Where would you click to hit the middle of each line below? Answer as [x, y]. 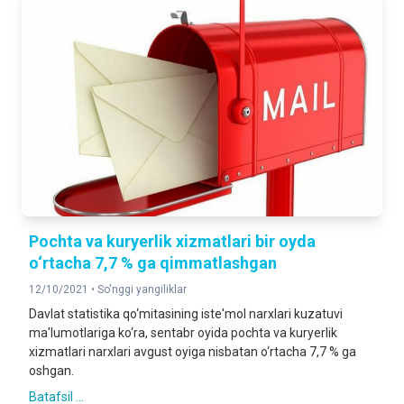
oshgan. [51, 371]
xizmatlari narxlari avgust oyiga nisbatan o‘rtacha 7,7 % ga [193, 352]
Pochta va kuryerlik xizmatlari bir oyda [172, 241]
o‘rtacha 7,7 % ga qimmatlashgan [153, 263]
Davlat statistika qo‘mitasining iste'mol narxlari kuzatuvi [186, 314]
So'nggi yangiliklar [142, 289]
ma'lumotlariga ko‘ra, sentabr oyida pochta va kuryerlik [183, 333]
